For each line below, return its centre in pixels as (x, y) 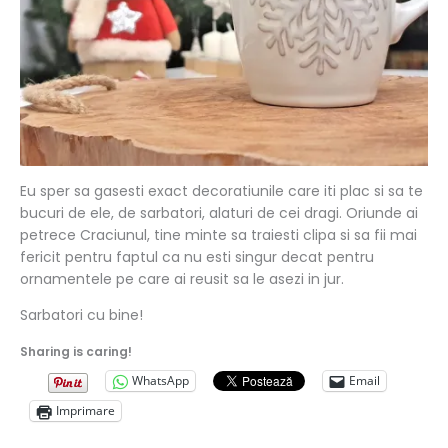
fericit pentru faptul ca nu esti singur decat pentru (197, 256)
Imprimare (85, 411)
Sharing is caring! (76, 351)
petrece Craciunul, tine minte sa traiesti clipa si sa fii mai (218, 234)
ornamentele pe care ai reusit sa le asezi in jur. (182, 278)
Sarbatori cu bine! (81, 314)
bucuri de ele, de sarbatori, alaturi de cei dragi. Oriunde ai (219, 212)
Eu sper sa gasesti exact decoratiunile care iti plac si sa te (221, 190)
